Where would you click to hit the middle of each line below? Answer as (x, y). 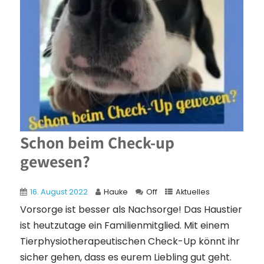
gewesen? (55, 161)
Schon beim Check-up (98, 143)
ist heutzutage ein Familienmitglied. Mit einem (125, 226)
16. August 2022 (59, 192)
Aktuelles (193, 192)
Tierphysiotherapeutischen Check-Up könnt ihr (130, 242)
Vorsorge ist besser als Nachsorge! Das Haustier (131, 210)
